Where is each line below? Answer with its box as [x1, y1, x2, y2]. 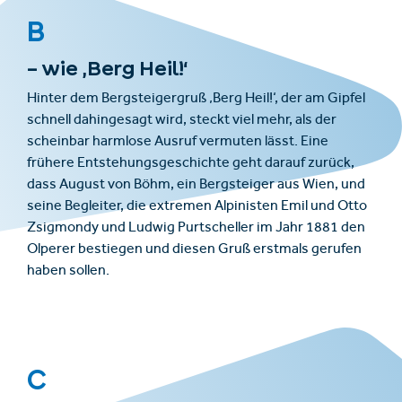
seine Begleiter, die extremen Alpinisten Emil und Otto [27, 199, 367, 214]
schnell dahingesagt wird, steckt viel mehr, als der [27, 113, 336, 128]
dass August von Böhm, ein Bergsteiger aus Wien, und [27, 178, 365, 193]
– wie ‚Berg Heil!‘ [27, 60, 188, 75]
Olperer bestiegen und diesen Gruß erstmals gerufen [27, 242, 362, 258]
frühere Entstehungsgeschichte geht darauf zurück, [27, 156, 354, 171]
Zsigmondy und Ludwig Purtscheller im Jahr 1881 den [27, 221, 365, 236]
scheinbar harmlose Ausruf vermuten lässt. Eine [27, 135, 328, 150]
